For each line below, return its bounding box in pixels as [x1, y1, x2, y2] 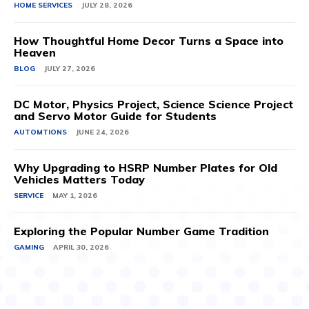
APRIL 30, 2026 [53, 242, 109, 252]
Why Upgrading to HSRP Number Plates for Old [14, 160, 277, 175]
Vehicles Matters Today [14, 172, 145, 186]
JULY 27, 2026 [44, 63, 95, 73]
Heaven [14, 45, 56, 59]
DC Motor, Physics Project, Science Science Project [14, 97, 293, 111]
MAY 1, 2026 [52, 190, 97, 200]
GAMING [14, 242, 44, 252]
